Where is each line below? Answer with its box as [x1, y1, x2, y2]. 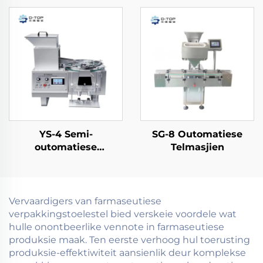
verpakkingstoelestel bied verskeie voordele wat [9, 208, 237, 220]
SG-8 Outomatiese [152, 129, 242, 140]
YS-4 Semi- [39, 129, 93, 140]
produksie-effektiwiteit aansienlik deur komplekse [9, 247, 246, 259]
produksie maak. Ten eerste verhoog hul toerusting [9, 234, 250, 246]
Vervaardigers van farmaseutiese [9, 195, 161, 207]
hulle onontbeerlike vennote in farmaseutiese [9, 221, 224, 233]
